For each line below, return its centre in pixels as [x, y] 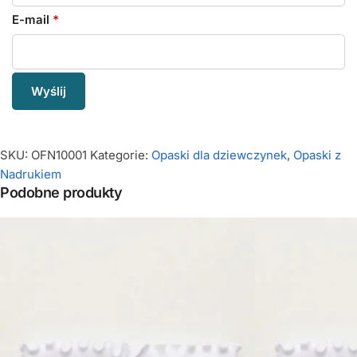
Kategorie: [121, 155]
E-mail [32, 20]
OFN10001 [59, 155]
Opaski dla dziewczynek [219, 155]
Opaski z [317, 155]
